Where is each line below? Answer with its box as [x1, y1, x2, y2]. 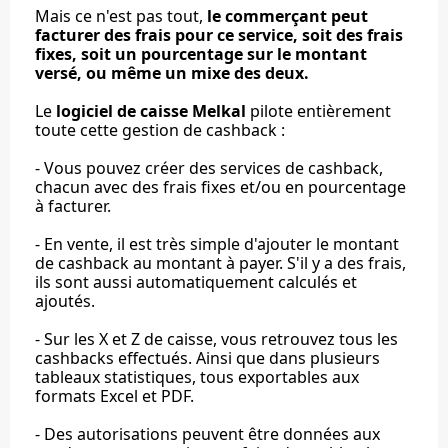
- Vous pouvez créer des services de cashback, [35, 157, 383, 180]
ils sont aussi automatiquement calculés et [35, 271, 357, 294]
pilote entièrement [246, 100, 391, 123]
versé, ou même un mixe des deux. [35, 62, 309, 85]
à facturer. [35, 195, 111, 218]
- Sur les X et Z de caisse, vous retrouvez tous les [35, 328, 398, 351]
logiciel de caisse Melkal [56, 100, 246, 123]
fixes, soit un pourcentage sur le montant [35, 43, 367, 66]
